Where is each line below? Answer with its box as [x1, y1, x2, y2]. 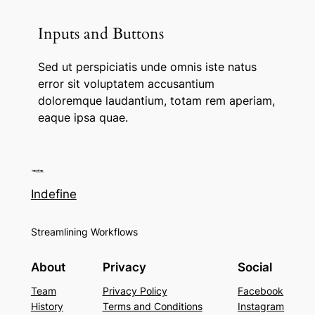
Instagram [238, 300, 285, 313]
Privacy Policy [102, 285, 167, 297]
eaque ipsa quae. [37, 110, 128, 125]
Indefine [30, 187, 77, 202]
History [30, 300, 63, 313]
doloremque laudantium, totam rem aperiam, [37, 94, 275, 108]
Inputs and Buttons [37, 23, 164, 45]
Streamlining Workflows [30, 225, 138, 238]
